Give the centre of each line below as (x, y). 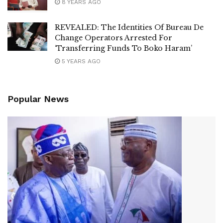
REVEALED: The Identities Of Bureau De (129, 28)
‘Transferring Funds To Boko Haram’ (123, 49)
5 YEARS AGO (80, 61)
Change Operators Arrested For (113, 38)
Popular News (38, 99)
